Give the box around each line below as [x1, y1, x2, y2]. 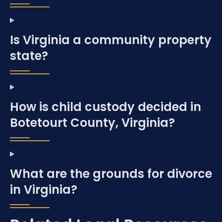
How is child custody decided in [10, 99, 201, 115]
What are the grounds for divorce [10, 166, 212, 182]
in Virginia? [10, 181, 77, 198]
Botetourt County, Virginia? [10, 114, 175, 131]
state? [10, 48, 48, 64]
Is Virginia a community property [10, 32, 212, 49]
